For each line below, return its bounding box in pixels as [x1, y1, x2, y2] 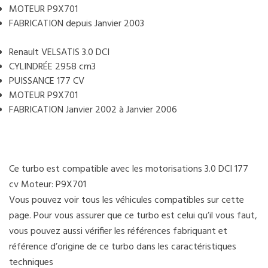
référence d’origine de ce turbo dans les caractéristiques [9, 239, 236, 255]
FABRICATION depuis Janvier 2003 [9, 16, 144, 32]
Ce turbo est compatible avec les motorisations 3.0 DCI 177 [9, 161, 248, 177]
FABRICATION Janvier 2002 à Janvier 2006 [9, 102, 177, 118]
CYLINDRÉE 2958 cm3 [9, 59, 96, 75]
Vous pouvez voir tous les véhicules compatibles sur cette [9, 192, 244, 208]
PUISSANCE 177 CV [9, 73, 84, 89]
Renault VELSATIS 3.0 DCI [9, 44, 109, 60]
